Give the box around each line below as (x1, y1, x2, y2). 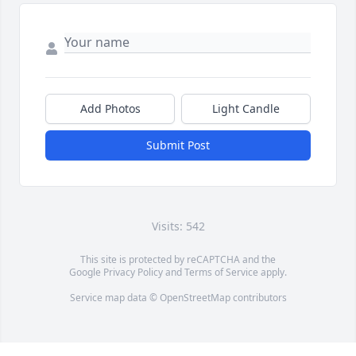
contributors (230, 291, 287, 305)
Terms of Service (184, 265, 258, 280)
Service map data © (69, 291, 160, 305)
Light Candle (212, 101, 280, 117)
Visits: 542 (151, 219, 205, 234)
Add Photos (79, 101, 141, 117)
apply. (258, 265, 287, 280)
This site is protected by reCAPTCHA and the (80, 253, 276, 267)
